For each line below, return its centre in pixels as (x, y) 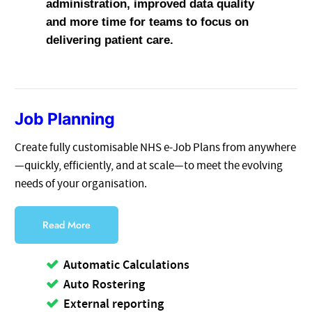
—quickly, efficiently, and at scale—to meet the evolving (149, 165)
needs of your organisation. (81, 184)
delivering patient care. (110, 40)
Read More (67, 225)
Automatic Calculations (127, 265)
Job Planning (65, 119)
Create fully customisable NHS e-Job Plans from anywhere (156, 147)
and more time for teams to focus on (148, 22)
